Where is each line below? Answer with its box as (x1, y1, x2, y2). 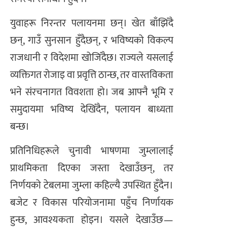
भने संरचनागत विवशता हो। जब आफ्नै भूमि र (10, 83, 173, 101)
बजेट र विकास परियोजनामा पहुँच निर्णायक (10, 194, 173, 212)
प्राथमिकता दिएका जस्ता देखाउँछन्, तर (10, 160, 173, 177)
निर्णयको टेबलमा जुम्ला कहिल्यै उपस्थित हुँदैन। (10, 177, 173, 195)
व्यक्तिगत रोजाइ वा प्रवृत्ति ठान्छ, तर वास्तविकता (10, 66, 173, 84)
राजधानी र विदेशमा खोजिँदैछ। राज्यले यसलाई (10, 49, 173, 66)
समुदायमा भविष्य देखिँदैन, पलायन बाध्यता (10, 100, 173, 118)
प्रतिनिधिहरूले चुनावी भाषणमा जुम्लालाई (10, 142, 173, 160)
